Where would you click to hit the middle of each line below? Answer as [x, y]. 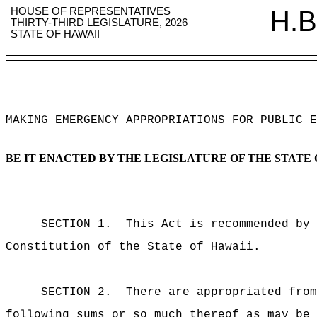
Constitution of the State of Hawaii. [133, 247]
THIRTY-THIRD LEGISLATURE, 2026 [99, 23]
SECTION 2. [76, 292]
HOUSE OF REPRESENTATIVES [91, 11]
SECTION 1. [76, 224]
